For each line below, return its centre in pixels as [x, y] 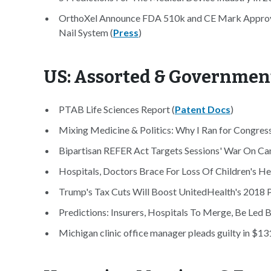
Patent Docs [203, 109]
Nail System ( [86, 32]
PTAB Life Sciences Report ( [117, 109]
